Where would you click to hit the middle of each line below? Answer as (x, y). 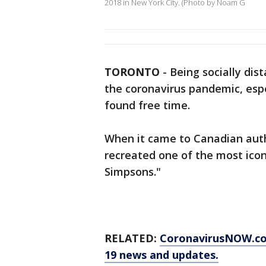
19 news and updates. (161, 255)
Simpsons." (133, 172)
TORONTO (132, 72)
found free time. (147, 105)
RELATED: (132, 238)
